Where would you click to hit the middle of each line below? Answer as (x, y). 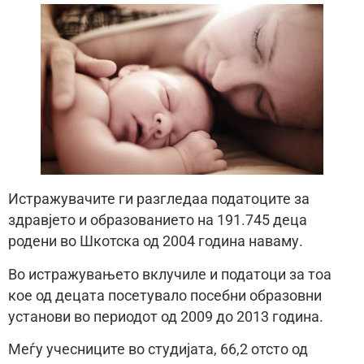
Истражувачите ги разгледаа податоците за (159, 199)
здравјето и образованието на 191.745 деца (158, 221)
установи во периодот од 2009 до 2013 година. (166, 316)
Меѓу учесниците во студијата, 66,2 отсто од (158, 350)
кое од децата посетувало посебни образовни (165, 295)
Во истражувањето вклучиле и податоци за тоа (170, 274)
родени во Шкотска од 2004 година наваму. (156, 242)
